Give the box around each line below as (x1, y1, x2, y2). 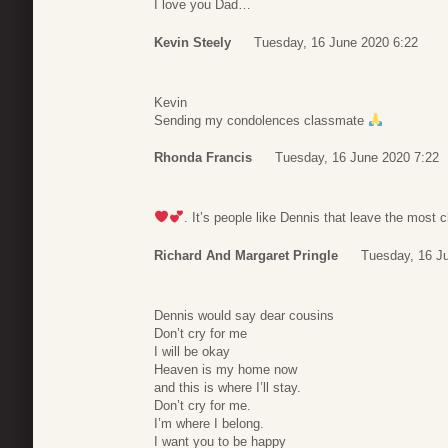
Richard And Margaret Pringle (154, 247, 338, 263)
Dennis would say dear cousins (154, 307, 334, 323)
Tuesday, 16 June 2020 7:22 (275, 150, 439, 166)
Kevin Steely (154, 34, 231, 50)
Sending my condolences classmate (154, 112, 368, 128)
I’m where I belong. (154, 415, 264, 431)
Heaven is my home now (154, 361, 297, 377)
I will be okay (154, 343, 230, 359)
